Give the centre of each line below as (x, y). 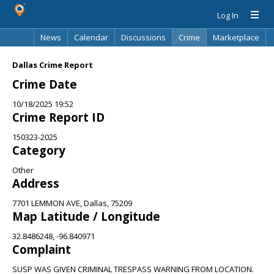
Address (36, 183)
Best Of (107, 54)
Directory (151, 54)
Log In (228, 15)
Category (39, 150)
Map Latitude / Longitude (86, 216)
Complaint (42, 249)
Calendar (91, 37)
